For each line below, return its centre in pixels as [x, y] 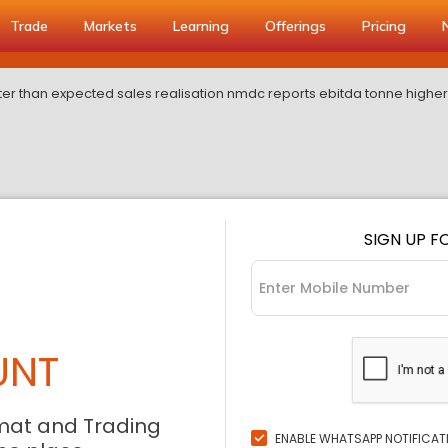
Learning [201, 26]
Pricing [384, 26]
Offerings [295, 26]
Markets [110, 26]
